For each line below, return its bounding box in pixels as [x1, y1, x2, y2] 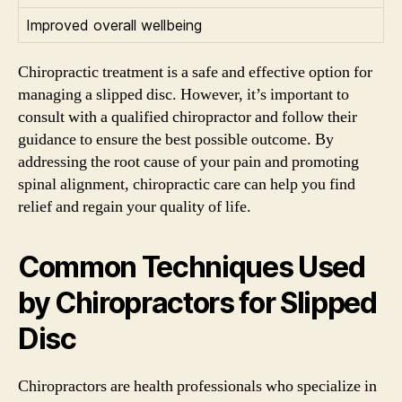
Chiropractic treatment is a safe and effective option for [18, 61, 372, 83]
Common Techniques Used [18, 249, 365, 284]
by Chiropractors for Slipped [18, 284, 377, 320]
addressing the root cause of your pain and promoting [18, 151, 359, 172]
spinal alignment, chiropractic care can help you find [18, 173, 355, 195]
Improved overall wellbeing [26, 15, 202, 34]
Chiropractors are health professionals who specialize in [18, 375, 377, 397]
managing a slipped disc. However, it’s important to [18, 83, 349, 105]
